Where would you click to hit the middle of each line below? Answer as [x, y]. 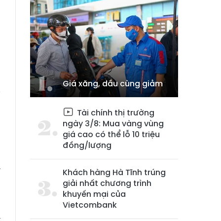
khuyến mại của [94, 194]
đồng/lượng [87, 145]
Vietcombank [90, 205]
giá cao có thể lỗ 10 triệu [111, 134]
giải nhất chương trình [107, 183]
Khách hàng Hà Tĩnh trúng [114, 172]
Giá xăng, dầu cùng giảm [113, 84]
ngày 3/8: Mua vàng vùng [113, 124]
